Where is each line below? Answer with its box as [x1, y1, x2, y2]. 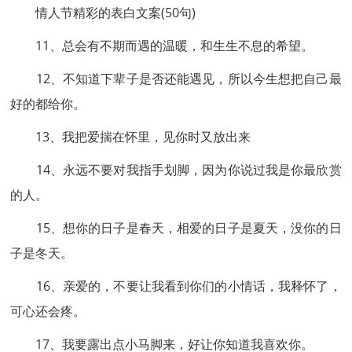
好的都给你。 [10, 95, 86, 112]
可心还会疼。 [10, 302, 86, 320]
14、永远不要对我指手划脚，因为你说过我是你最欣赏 [10, 161, 342, 178]
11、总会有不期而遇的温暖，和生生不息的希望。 [10, 37, 314, 54]
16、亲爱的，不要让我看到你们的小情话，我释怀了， [10, 277, 342, 295]
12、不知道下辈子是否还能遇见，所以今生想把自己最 [10, 70, 342, 87]
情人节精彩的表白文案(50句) [10, 4, 196, 21]
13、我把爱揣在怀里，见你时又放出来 [10, 128, 251, 145]
